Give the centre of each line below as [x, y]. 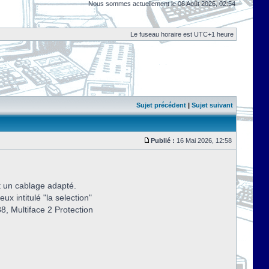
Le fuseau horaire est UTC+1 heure [182, 34]
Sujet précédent [161, 105]
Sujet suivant [212, 105]
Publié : [163, 141]
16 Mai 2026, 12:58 [204, 141]
